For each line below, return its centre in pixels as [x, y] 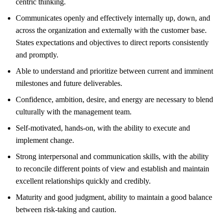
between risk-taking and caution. [66, 209]
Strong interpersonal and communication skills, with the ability [112, 156]
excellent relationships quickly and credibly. [83, 181]
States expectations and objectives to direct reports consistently [112, 42]
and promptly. [37, 55]
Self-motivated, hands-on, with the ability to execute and [103, 128]
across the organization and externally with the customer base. [111, 30]
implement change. [45, 140]
